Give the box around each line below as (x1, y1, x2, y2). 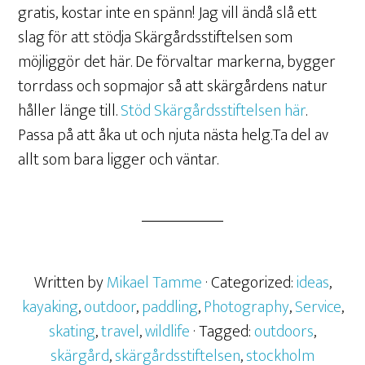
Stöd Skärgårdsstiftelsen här (121, 97, 306, 125)
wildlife (145, 318, 190, 345)
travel (101, 318, 139, 345)
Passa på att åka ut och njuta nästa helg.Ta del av (18, 121, 329, 149)
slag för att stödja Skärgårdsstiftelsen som (18, 24, 293, 51)
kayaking (21, 293, 78, 321)
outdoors (254, 318, 314, 345)
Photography (203, 293, 289, 321)
